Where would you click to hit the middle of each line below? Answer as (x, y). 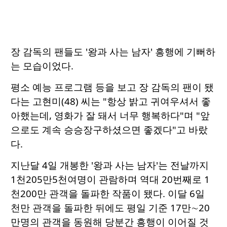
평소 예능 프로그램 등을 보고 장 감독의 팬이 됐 (112, 87)
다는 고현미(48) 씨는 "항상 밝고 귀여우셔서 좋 (111, 101)
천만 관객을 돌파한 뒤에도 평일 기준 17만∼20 (110, 208)
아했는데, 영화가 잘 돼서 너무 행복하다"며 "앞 (110, 116)
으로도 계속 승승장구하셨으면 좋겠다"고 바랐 (109, 130)
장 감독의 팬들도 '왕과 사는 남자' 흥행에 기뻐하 (113, 52)
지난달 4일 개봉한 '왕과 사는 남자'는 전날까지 (110, 165)
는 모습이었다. (42, 66)
